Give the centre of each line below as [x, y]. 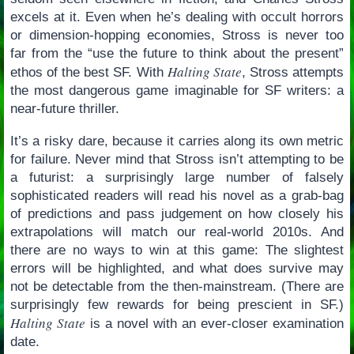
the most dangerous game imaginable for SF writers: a [177, 90]
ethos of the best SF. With [88, 72]
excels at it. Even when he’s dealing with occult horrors [177, 17]
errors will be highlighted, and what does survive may [177, 269]
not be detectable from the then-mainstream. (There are [177, 287]
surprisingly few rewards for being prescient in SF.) [177, 305]
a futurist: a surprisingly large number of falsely [177, 178]
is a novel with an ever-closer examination [215, 324]
